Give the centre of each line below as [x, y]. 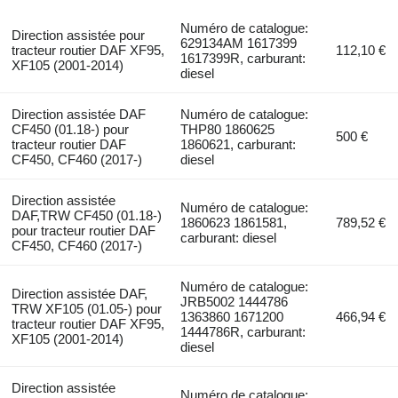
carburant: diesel [229, 237]
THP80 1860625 [228, 129]
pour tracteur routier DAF [83, 230]
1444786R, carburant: [243, 331]
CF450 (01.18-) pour [70, 129]
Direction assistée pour [78, 35]
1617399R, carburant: [243, 58]
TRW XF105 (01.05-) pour [86, 308]
